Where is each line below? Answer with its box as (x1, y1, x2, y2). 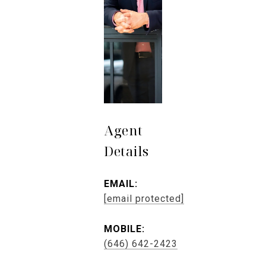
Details (104, 142, 149, 160)
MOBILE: (104, 223, 145, 235)
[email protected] (104, 192, 184, 204)
